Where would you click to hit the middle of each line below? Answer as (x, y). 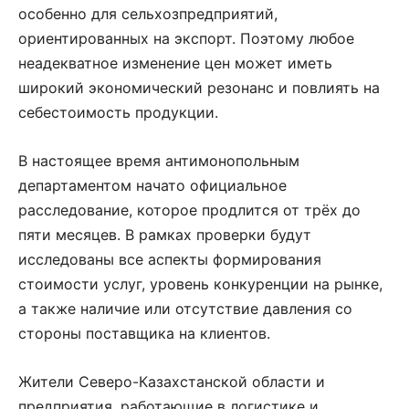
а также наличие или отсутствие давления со (185, 308)
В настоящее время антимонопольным (159, 160)
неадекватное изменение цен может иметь (175, 63)
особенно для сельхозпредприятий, (148, 13)
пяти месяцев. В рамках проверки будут (165, 234)
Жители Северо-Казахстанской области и (172, 381)
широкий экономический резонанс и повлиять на (199, 87)
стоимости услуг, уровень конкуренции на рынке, (200, 283)
